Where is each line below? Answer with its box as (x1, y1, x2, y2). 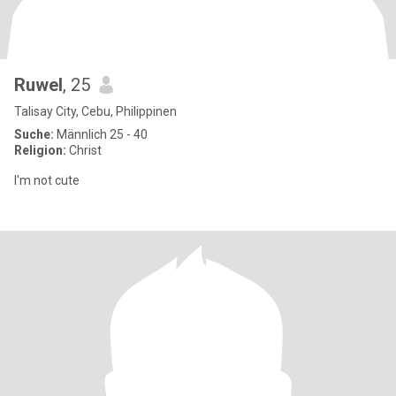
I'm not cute (14, 173, 80, 187)
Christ (66, 143, 102, 157)
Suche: (14, 127, 54, 141)
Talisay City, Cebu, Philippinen (14, 104, 177, 118)
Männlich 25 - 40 (54, 127, 148, 141)
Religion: (14, 143, 66, 157)
